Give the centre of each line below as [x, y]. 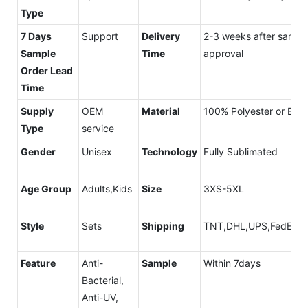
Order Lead [47, 71]
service [98, 129]
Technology [169, 152]
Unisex [97, 152]
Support [100, 36]
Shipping [163, 226]
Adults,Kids [107, 189]
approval [223, 54]
